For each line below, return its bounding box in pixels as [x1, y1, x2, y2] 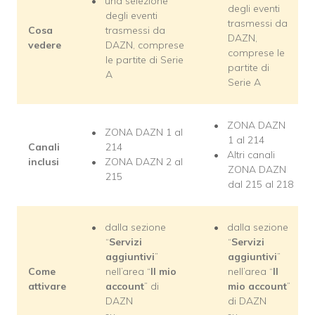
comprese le [228, 46, 285, 60]
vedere [28, 39, 61, 52]
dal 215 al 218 [228, 178, 293, 191]
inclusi [28, 155, 59, 169]
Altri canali [227, 148, 275, 162]
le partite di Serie [105, 53, 184, 67]
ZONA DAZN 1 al [105, 126, 183, 139]
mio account [228, 280, 287, 293]
